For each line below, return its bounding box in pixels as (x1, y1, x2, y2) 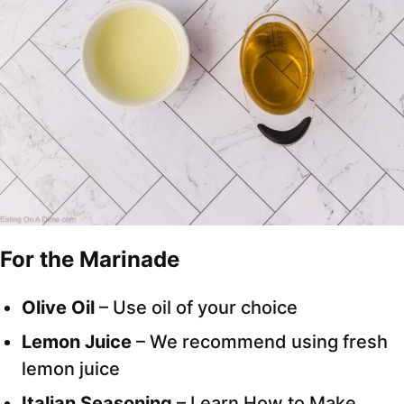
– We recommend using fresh (132, 330, 388, 353)
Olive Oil (22, 296, 95, 318)
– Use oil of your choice (95, 296, 298, 318)
